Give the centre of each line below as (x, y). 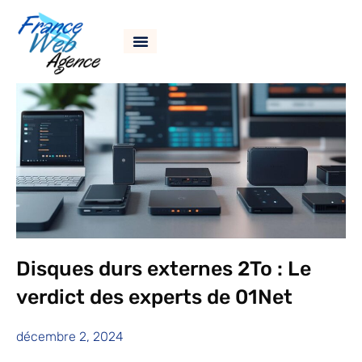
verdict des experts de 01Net (154, 297)
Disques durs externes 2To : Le (164, 269)
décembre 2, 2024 (70, 337)
